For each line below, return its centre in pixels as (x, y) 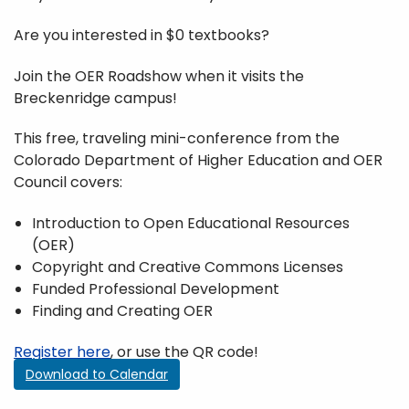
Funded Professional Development (156, 289)
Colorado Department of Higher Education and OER (198, 161)
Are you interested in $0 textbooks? (142, 35)
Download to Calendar (97, 375)
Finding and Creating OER (122, 311)
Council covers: (68, 183)
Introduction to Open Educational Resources (191, 224)
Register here (62, 352)
